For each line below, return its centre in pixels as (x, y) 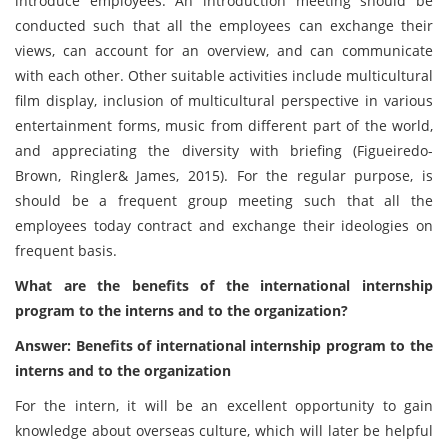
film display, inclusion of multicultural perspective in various (224, 100)
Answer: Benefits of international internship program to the (224, 345)
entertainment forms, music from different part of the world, (224, 125)
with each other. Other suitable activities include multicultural (224, 75)
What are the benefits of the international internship (224, 285)
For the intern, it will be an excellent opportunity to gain (224, 405)
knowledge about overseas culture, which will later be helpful (224, 430)
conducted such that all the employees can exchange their (224, 25)
